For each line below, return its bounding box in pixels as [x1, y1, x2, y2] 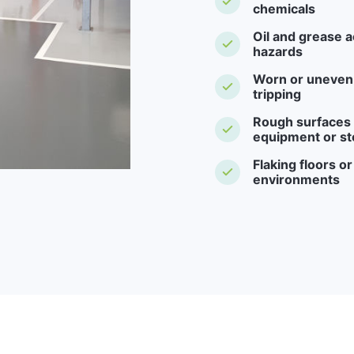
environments [252, 171, 340, 187]
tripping [252, 85, 301, 102]
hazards [252, 43, 303, 59]
